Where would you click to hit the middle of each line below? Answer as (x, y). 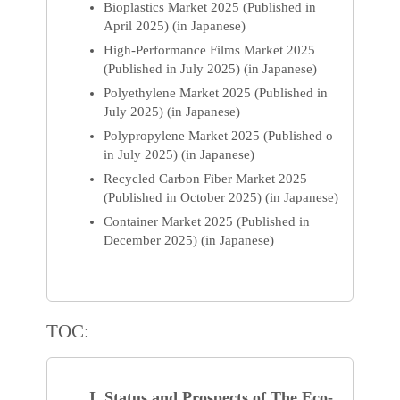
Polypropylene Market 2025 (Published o (219, 135)
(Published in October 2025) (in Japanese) (221, 197)
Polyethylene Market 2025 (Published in (216, 92)
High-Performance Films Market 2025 (210, 50)
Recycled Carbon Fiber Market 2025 (206, 178)
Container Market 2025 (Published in (207, 221)
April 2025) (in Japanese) (175, 26)
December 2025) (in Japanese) (189, 240)
